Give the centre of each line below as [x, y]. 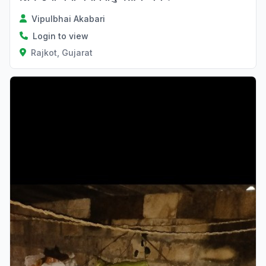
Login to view [61, 36]
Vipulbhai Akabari [69, 18]
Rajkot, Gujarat [61, 52]
